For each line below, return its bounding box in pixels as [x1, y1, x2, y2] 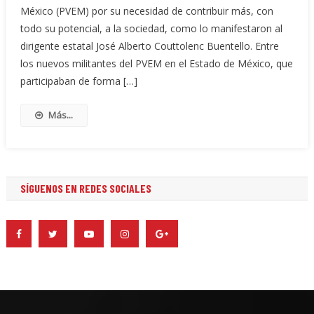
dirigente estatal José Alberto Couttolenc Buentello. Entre [20, 39, 279, 53]
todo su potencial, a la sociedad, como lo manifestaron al [20, 21, 282, 35]
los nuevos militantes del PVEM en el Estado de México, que [20, 56, 293, 70]
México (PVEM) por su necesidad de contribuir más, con [20, 4, 273, 18]
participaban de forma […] [20, 74, 137, 88]
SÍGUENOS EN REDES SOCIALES [20, 181, 151, 195]
